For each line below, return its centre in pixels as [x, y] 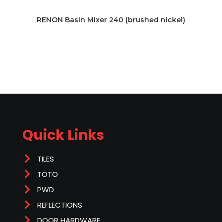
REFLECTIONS [60, 205]
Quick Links [63, 135]
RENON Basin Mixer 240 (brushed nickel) [111, 20]
